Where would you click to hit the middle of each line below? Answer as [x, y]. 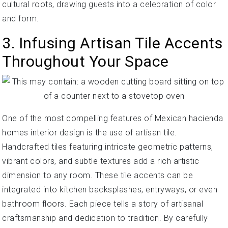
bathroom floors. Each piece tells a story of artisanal [103, 204]
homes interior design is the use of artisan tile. [90, 133]
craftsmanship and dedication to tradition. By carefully [105, 218]
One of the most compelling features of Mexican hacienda [113, 118]
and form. [21, 19]
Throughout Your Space [85, 61]
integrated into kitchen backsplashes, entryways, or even [110, 190]
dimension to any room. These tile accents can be [97, 175]
